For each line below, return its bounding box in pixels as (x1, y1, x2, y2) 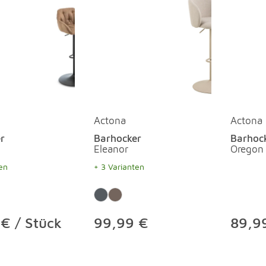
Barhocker (94, 132, 141, 144)
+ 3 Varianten (94, 161, 144, 172)
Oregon (230, 143, 264, 155)
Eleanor (94, 143, 128, 155)
